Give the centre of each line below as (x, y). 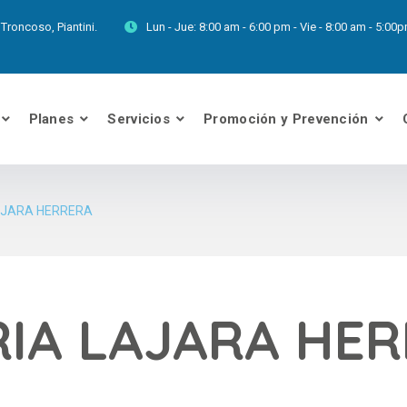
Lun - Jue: (171, 27)
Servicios (139, 119)
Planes (51, 119)
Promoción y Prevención (286, 119)
